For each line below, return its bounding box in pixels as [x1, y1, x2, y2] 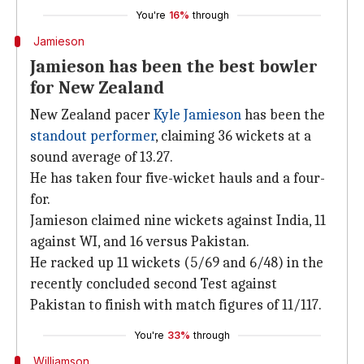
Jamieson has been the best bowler [30, 56, 318, 77]
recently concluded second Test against [30, 275, 277, 292]
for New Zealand [30, 77, 164, 98]
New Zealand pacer [30, 106, 154, 123]
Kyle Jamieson [154, 106, 241, 123]
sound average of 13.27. [30, 149, 173, 166]
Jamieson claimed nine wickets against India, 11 [30, 212, 326, 229]
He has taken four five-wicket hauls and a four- [30, 170, 325, 187]
